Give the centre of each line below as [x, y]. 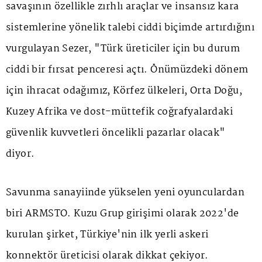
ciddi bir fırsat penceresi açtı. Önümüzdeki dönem [127, 70]
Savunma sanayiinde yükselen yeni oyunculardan [125, 192]
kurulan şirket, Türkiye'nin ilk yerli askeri [107, 235]
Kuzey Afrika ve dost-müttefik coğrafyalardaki [119, 112]
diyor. [20, 154]
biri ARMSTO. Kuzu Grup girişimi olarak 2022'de [123, 213]
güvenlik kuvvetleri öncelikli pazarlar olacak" [116, 133]
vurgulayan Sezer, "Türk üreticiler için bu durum [123, 49]
